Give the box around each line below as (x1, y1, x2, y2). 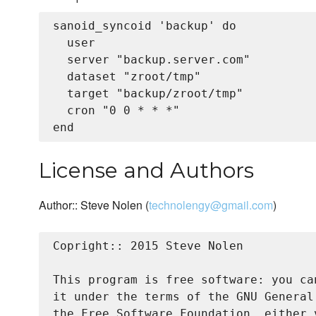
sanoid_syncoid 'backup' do (53, 19, 236, 33)
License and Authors (39, 157, 254, 184)
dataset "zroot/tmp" (53, 70, 201, 84)
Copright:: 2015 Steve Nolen (53, 239, 243, 253)
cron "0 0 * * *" (53, 104, 180, 118)
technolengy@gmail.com (149, 197, 273, 214)
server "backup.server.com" (53, 53, 250, 67)
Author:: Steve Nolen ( (39, 197, 149, 214)
